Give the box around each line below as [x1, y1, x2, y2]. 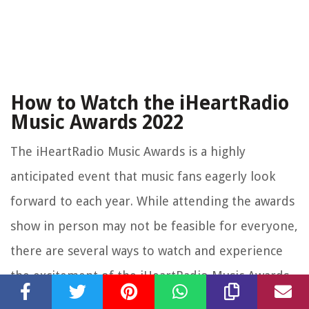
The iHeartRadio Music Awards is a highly [10, 143, 246, 159]
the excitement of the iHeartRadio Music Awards [10, 268, 289, 283]
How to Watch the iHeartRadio [10, 91, 289, 114]
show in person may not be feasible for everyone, [10, 218, 298, 233]
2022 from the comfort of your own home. [10, 292, 258, 308]
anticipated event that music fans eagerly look [10, 168, 275, 183]
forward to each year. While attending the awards [10, 193, 295, 208]
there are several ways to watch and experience [10, 243, 283, 258]
